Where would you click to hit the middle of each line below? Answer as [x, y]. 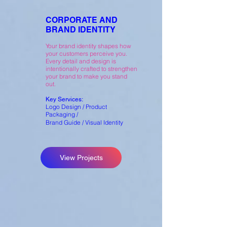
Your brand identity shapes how [88, 46]
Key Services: [64, 99]
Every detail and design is [81, 61]
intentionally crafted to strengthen [91, 69]
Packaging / [62, 114]
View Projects [81, 158]
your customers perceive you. [86, 53]
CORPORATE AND [82, 20]
